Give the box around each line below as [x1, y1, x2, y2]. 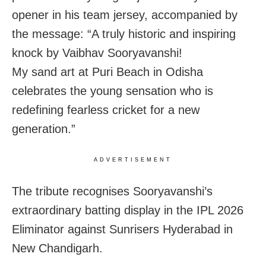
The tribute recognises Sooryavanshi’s [12, 184, 213, 198]
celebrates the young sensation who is [12, 84, 213, 97]
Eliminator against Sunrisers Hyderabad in [12, 222, 233, 236]
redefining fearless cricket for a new [12, 103, 199, 116]
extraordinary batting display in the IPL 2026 [12, 203, 243, 217]
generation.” [12, 122, 75, 135]
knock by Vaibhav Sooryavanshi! [12, 46, 182, 59]
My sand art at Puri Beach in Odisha [12, 65, 203, 78]
